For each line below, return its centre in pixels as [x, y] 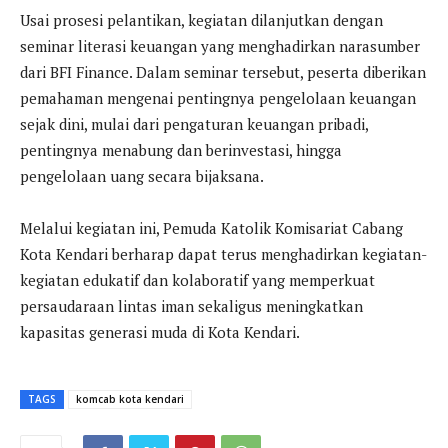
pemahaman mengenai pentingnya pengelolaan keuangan [218, 98]
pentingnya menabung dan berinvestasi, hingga [181, 150]
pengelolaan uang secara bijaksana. [142, 176]
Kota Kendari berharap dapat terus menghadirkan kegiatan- [223, 254]
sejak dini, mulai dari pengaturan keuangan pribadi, [194, 124]
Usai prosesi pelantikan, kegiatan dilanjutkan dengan [201, 20]
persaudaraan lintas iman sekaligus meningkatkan [191, 306]
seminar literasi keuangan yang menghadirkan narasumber [220, 46]
